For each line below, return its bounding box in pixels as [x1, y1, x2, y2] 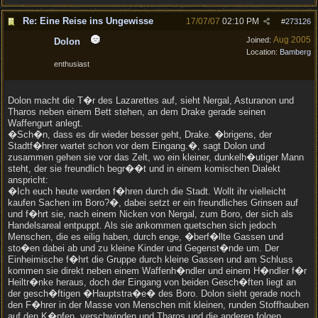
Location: [246, 48, 280, 56]
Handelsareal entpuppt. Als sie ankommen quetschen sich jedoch [8, 220, 276, 231]
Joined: [246, 35, 273, 44]
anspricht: [8, 175, 48, 185]
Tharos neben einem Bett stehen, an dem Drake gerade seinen [8, 106, 265, 117]
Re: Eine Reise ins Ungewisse [23, 16, 153, 26]
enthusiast [54, 60, 89, 68]
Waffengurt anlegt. [8, 118, 83, 128]
